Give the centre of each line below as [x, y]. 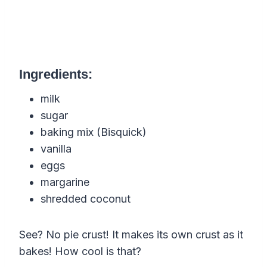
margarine [65, 182]
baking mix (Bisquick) [94, 132]
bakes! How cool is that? [80, 251]
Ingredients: [56, 74]
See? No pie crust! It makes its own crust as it [131, 234]
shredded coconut [86, 198]
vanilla [56, 148]
